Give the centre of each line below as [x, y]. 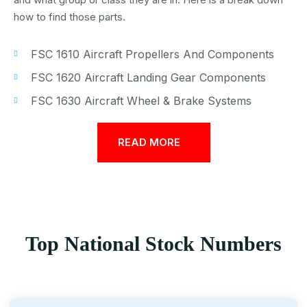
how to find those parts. [70, 17]
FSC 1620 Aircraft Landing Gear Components [148, 77]
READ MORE [150, 142]
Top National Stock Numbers [153, 244]
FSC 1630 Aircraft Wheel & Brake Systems [141, 101]
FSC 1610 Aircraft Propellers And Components [152, 54]
